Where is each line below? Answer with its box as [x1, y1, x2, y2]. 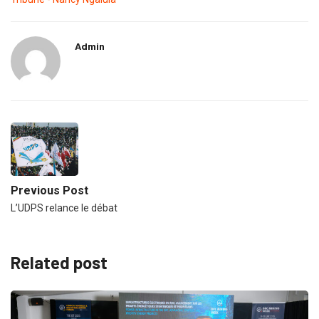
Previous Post [11, 183, 88, 197]
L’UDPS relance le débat [11, 202, 117, 214]
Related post [11, 251, 108, 273]
